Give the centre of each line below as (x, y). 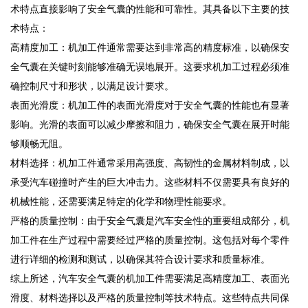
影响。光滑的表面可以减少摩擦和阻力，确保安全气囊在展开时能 (150, 124)
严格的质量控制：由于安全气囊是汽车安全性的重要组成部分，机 (150, 221)
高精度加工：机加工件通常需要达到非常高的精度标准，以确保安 (150, 47)
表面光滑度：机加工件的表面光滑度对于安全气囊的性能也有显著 (150, 105)
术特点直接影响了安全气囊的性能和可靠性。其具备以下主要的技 (150, 9)
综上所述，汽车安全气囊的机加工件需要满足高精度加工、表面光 (150, 278)
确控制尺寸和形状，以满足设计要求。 (92, 86)
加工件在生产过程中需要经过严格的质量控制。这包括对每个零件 (150, 240)
